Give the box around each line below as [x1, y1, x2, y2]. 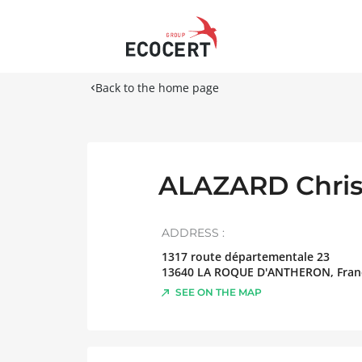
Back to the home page [95, 80, 219, 95]
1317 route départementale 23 [162, 249, 330, 264]
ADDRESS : [162, 225, 225, 240]
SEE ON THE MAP [175, 286, 262, 298]
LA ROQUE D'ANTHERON [197, 264, 330, 280]
